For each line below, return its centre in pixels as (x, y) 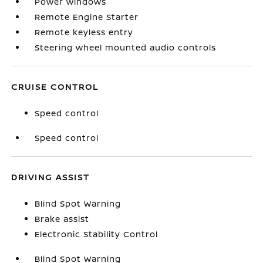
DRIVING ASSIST (51, 177)
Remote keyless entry (84, 32)
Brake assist (62, 219)
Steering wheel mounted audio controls (126, 47)
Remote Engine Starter (87, 17)
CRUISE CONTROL (55, 87)
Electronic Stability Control (97, 234)
